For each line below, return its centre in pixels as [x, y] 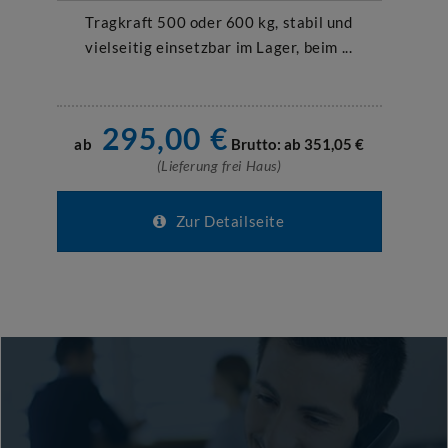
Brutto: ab [266, 144]
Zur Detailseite [228, 221]
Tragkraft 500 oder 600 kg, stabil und [219, 22]
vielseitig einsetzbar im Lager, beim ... [219, 47]
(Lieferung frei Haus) [219, 165]
